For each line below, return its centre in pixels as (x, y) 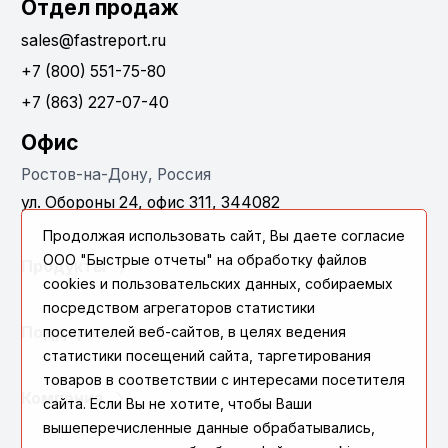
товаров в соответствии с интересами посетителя (224, 379)
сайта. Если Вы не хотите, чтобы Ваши (177, 403)
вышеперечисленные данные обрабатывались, (209, 427)
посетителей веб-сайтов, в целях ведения (194, 331)
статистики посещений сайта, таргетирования (207, 355)
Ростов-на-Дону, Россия (116, 174)
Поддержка (70, 332)
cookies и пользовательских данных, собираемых (218, 283)
